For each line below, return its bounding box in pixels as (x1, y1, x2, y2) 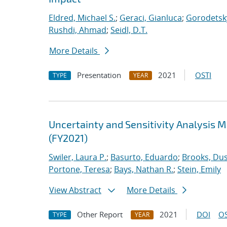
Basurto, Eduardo (110, 152, 178, 163)
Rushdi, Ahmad (49, 24, 106, 35)
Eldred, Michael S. (49, 12, 116, 23)
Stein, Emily (177, 164, 221, 175)
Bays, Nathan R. (114, 164, 173, 175)
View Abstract (49, 184, 101, 196)
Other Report (77, 209, 123, 219)
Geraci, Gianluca (120, 12, 182, 23)
